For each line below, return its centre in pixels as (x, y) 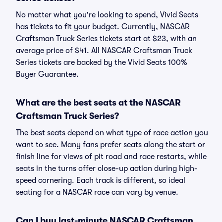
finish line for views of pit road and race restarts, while (111, 157)
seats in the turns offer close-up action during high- (107, 168)
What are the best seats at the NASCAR (98, 103)
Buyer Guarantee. (47, 74)
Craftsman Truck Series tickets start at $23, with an (106, 39)
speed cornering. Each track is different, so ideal (101, 180)
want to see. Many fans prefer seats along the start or (111, 145)
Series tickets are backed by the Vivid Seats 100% (101, 62)
